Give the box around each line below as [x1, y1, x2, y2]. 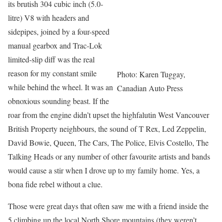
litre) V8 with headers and [8, 12, 89, 23]
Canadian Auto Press [117, 83, 183, 93]
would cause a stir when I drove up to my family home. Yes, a [8, 165, 200, 175]
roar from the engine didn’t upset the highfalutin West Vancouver [8, 110, 209, 120]
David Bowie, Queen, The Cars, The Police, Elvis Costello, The [8, 137, 209, 148]
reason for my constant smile [8, 68, 97, 78]
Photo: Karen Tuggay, [117, 69, 185, 79]
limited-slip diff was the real [8, 54, 95, 64]
